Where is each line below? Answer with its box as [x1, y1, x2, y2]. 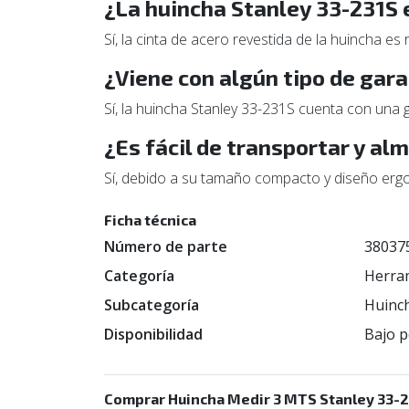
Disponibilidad [104, 324, 203, 344]
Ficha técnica [104, 211, 196, 228]
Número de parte [104, 236, 227, 257]
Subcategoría [104, 295, 199, 315]
